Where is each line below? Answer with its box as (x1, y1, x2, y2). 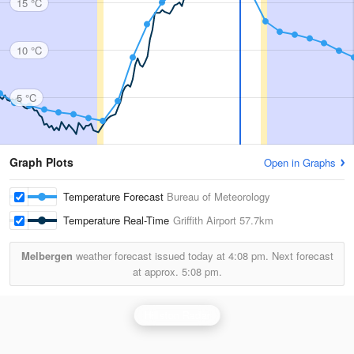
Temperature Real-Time (63, 213, 173, 228)
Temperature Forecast (63, 189, 167, 204)
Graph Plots (9, 154, 73, 170)
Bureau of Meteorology (167, 189, 270, 204)
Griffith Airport (173, 213, 236, 228)
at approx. (132, 264, 182, 279)
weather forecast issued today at (72, 248, 228, 263)
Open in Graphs (264, 155, 336, 170)
